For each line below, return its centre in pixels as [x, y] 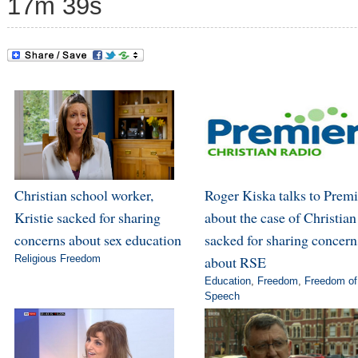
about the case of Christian [280, 217]
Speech [222, 296]
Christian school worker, [84, 195]
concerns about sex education [97, 239]
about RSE [235, 262]
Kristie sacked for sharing [87, 217]
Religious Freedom [57, 258]
